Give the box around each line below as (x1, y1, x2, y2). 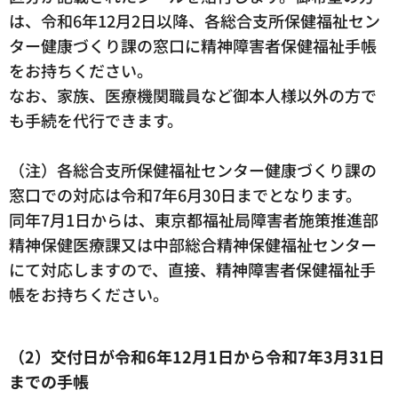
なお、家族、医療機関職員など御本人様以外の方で (9, 84, 377, 107)
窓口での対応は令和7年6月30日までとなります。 (9, 183, 362, 207)
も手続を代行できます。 (9, 108, 183, 132)
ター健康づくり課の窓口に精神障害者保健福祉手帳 (9, 34, 377, 58)
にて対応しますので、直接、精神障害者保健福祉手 (9, 258, 376, 282)
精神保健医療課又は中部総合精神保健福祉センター (9, 233, 377, 257)
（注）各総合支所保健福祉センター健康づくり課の (9, 158, 377, 182)
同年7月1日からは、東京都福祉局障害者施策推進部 (9, 208, 378, 232)
